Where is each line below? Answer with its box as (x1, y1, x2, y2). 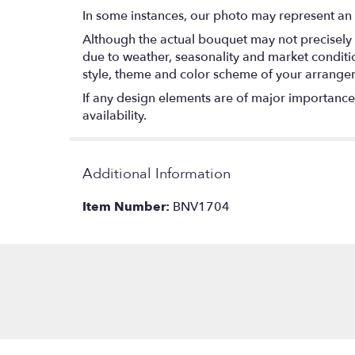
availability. (82, 106, 147, 124)
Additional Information (82, 163, 231, 184)
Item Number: (82, 197, 173, 216)
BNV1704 (173, 197, 230, 216)
